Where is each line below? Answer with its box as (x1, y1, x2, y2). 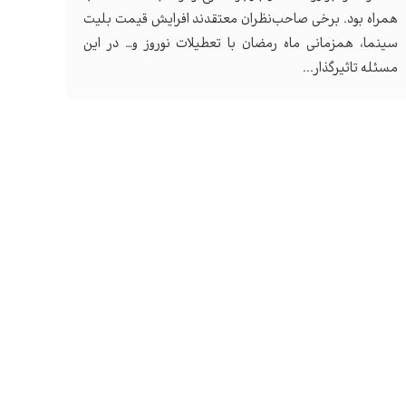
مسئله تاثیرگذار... (302, 58, 398, 79)
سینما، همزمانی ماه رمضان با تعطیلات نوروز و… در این (83, 34, 398, 54)
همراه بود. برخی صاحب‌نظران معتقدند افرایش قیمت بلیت (83, 9, 398, 30)
